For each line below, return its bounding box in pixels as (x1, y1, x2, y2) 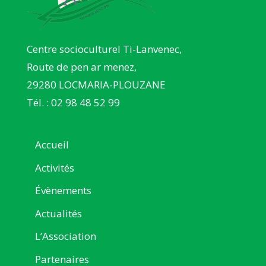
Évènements (34, 183, 91, 198)
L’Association (34, 229, 96, 243)
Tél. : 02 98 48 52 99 (26, 96, 120, 110)
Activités (34, 160, 74, 175)
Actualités (34, 206, 82, 220)
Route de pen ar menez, (26, 60, 137, 74)
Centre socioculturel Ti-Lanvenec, (26, 42, 182, 56)
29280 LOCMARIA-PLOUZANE (26, 78, 166, 92)
